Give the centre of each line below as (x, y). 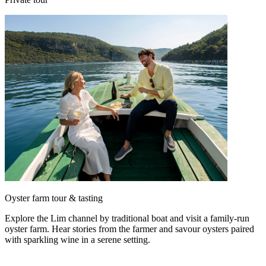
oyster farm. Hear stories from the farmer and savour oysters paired (129, 229)
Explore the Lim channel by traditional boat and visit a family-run (127, 218)
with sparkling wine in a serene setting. (77, 240)
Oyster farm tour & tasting (54, 198)
